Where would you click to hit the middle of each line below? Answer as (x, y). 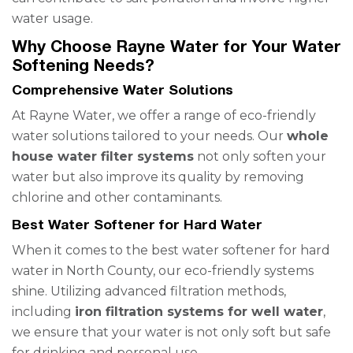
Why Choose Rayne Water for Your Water (176, 46)
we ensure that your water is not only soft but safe (171, 332)
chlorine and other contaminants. (117, 197)
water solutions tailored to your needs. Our (149, 136)
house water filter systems (103, 156)
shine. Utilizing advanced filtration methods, (149, 291)
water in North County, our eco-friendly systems (163, 271)
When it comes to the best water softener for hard (171, 250)
